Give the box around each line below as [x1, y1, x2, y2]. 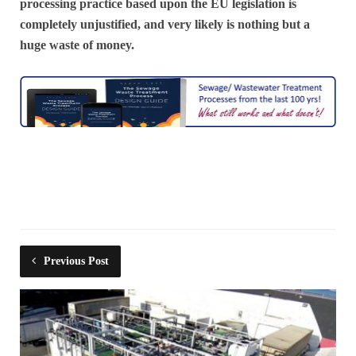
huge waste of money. [20, 38, 134, 52]
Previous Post [44, 254, 109, 267]
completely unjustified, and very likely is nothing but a [20, 17, 310, 32]
